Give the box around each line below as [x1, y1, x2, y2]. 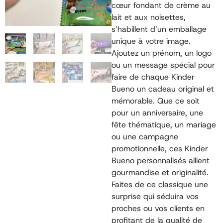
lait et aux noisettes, [111, 12, 186, 23]
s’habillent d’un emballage [111, 24, 207, 35]
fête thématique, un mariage [111, 119, 216, 130]
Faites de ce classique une [111, 179, 208, 190]
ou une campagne [111, 131, 178, 142]
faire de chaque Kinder [111, 72, 195, 83]
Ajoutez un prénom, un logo [111, 48, 212, 59]
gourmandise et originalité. [111, 167, 209, 178]
